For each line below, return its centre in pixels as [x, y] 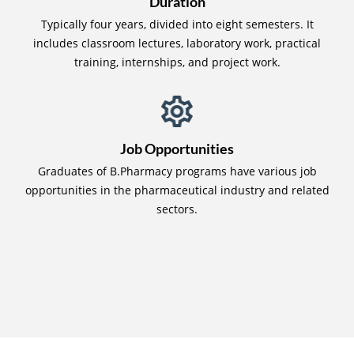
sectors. [177, 209]
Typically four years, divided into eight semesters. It [177, 24]
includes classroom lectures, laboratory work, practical [177, 43]
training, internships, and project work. [177, 62]
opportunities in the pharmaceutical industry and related [177, 190]
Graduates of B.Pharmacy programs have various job [177, 171]
